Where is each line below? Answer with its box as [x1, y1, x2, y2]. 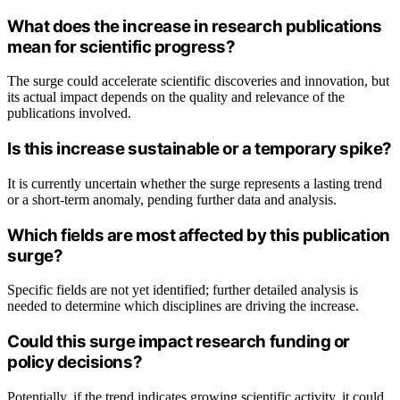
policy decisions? [7, 352, 143, 373]
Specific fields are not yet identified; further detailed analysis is [7, 282, 358, 298]
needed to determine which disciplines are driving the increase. [7, 298, 359, 314]
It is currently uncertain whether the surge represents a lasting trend [7, 175, 382, 191]
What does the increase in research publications [7, 15, 383, 37]
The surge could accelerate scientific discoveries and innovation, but [7, 73, 389, 89]
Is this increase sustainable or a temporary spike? [7, 138, 392, 160]
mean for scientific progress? [7, 36, 236, 57]
